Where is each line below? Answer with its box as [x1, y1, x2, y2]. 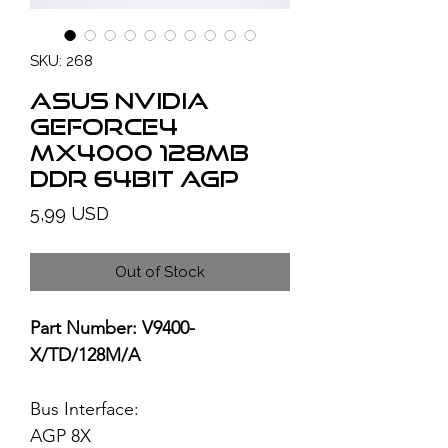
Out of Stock [115, 263, 205, 281]
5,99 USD [30, 203, 109, 224]
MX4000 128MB [30, 139, 249, 165]
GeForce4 [30, 113, 178, 139]
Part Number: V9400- [30, 317, 195, 339]
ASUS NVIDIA [30, 87, 209, 113]
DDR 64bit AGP [30, 165, 239, 191]
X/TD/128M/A [30, 344, 140, 366]
